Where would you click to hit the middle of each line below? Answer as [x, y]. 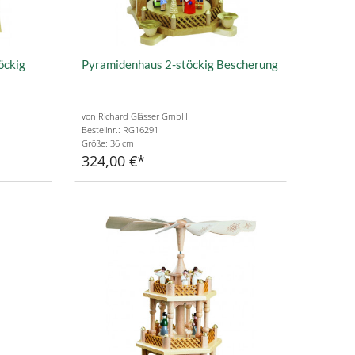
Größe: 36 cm [107, 143]
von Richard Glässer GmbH [134, 116]
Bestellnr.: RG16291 [120, 130]
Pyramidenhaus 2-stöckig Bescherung [179, 64]
